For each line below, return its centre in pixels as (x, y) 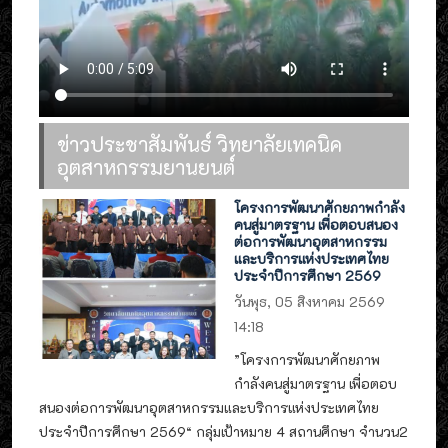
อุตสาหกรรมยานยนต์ (146, 167)
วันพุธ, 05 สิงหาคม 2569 (310, 301)
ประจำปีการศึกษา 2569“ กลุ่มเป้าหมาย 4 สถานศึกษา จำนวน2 (223, 432)
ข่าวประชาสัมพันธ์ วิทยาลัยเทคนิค (199, 144)
